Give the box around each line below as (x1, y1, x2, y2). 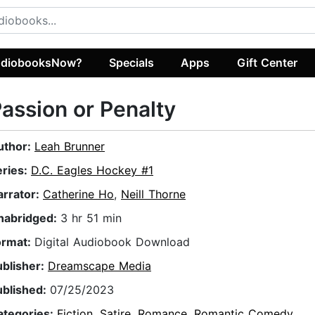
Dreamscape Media (48, 259, 151, 274)
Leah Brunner (34, 139, 105, 154)
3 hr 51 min (60, 211, 122, 226)
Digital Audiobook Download (34, 235, 190, 250)
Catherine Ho (43, 187, 114, 202)
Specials (109, 55, 155, 70)
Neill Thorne (121, 187, 186, 202)
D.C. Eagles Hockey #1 (31, 163, 153, 178)
